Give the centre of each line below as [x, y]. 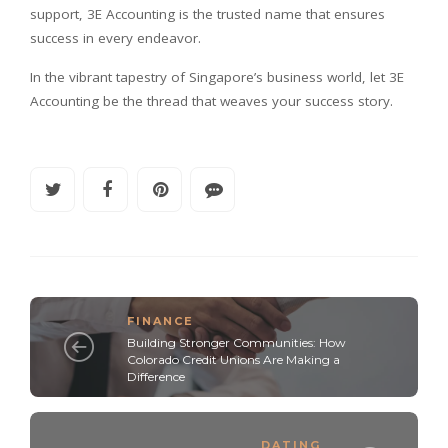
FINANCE [160, 321]
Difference [156, 377]
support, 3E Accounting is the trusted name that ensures [207, 13]
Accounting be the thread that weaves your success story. [211, 100]
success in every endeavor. [115, 37]
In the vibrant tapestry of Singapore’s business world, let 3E [217, 76]
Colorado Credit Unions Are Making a [233, 360]
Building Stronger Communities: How [236, 343]
